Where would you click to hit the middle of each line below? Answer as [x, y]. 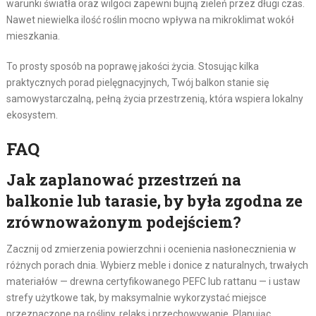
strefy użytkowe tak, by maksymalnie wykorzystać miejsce [136, 297]
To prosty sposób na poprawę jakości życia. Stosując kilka [132, 66]
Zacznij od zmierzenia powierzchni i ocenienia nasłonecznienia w [151, 249]
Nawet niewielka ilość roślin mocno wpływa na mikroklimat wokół [150, 19]
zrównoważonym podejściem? [123, 221]
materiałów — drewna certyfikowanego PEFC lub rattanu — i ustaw [153, 281]
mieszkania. [33, 36]
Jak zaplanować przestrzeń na [123, 179]
